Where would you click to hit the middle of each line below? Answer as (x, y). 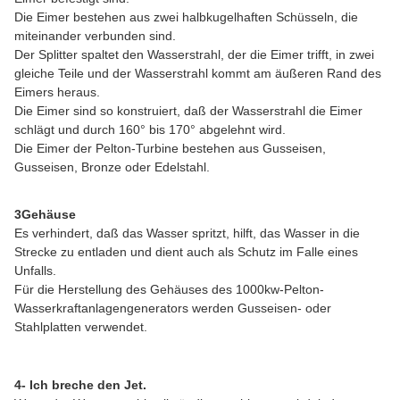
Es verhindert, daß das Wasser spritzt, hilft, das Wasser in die (187, 233)
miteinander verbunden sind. (95, 36)
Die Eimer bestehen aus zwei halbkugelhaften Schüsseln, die (186, 17)
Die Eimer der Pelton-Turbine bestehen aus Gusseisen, (170, 148)
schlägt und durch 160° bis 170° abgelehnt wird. (150, 129)
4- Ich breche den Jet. (80, 385)
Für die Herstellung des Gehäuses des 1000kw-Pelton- (169, 289)
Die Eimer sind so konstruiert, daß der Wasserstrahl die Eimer (188, 111)
